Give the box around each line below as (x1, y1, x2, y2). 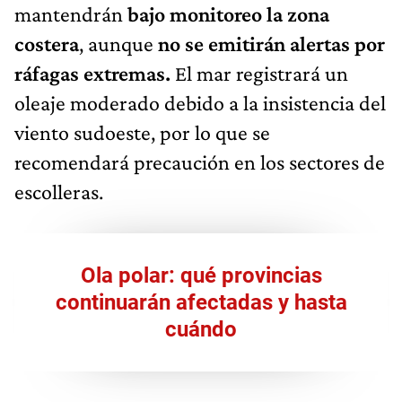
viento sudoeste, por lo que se (14, 119, 270, 144)
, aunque (79, 31, 158, 56)
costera (14, 31, 79, 56)
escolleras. (14, 179, 103, 204)
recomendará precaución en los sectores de (14, 149, 385, 174)
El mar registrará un (175, 60, 348, 85)
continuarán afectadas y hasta (55, 289, 347, 315)
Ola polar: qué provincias (80, 262, 322, 288)
